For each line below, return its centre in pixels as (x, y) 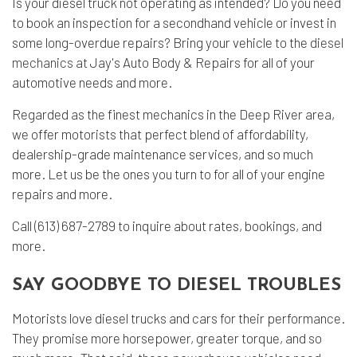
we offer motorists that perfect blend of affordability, (160, 134)
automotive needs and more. (92, 82)
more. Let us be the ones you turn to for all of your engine (169, 174)
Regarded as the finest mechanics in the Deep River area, (173, 114)
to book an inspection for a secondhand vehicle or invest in (174, 22)
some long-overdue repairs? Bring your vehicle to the (161, 42)
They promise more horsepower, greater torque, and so (167, 338)
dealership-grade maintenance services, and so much (163, 154)
